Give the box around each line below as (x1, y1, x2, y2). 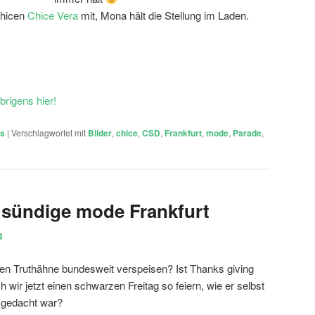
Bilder (88, 126, 112, 139)
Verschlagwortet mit (11, 126, 86, 139)
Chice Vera (27, 8, 78, 23)
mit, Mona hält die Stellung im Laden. (78, 8, 249, 23)
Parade (233, 126, 262, 139)
